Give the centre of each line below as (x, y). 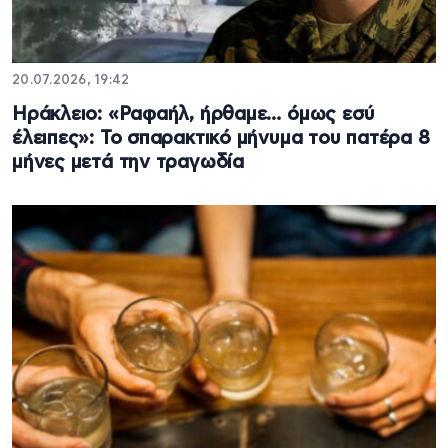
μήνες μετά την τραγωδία (128, 162)
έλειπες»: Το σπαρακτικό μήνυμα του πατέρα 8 (221, 138)
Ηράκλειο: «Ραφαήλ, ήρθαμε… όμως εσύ (193, 114)
